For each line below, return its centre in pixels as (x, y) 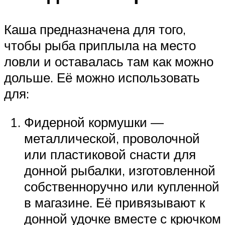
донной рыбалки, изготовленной (120, 171)
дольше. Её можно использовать (102, 77)
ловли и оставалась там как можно (109, 61)
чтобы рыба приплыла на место (100, 45)
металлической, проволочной (112, 138)
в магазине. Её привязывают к (115, 203)
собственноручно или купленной (122, 187)
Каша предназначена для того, (95, 29)
